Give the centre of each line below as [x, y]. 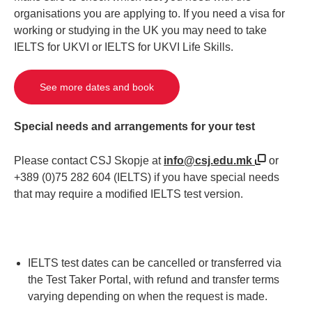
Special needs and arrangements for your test [134, 126]
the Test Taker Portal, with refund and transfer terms [154, 280]
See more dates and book [97, 87]
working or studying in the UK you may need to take [140, 31]
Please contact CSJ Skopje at [89, 160]
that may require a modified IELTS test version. [128, 194]
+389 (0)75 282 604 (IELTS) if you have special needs [147, 177]
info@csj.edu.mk [208, 160]
